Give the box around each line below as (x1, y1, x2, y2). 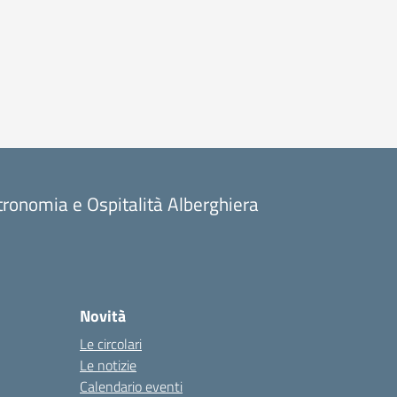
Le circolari (80, 333, 142, 354)
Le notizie (80, 354, 136, 376)
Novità (80, 304, 126, 328)
